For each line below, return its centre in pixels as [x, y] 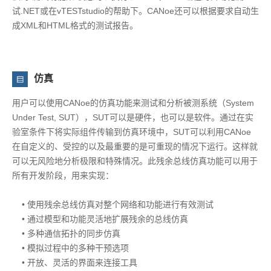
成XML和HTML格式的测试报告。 [75, 25]
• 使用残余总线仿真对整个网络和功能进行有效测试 [113, 204]
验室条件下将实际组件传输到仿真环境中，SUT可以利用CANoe [132, 132]
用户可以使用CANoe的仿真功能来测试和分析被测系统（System [133, 103]
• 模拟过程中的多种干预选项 [70, 248]
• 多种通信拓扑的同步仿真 [66, 233]
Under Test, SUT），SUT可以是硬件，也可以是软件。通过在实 [133, 117]
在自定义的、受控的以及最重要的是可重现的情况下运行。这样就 [135, 146]
